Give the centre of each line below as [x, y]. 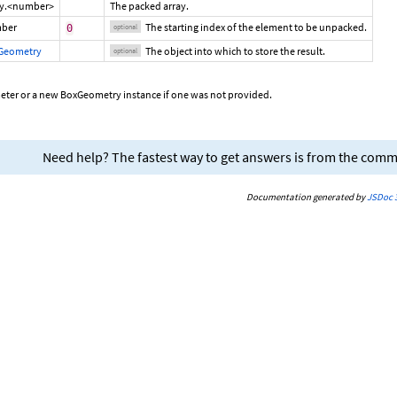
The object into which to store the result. [235, 51]
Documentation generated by [306, 197]
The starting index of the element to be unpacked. [256, 27]
